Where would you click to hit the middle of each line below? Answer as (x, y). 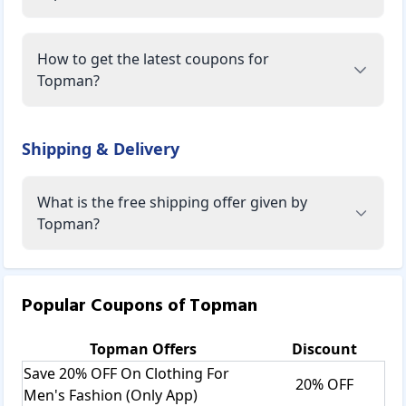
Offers (172, 348)
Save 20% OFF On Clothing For (126, 373)
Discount (324, 348)
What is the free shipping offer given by (172, 202)
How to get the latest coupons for (153, 58)
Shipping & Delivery (101, 148)
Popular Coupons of (106, 306)
